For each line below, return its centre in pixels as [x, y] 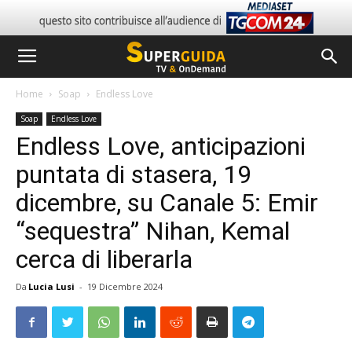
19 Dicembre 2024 [125, 286]
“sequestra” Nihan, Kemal [153, 231]
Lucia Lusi [51, 286]
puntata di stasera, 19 [134, 174]
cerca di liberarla [104, 259]
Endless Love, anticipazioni [161, 146]
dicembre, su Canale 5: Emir [167, 203]
